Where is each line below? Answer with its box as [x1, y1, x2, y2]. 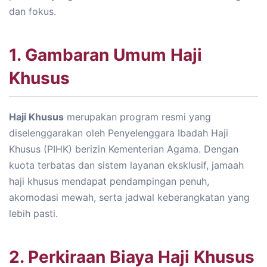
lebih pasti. [9, 207, 58, 220]
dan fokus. [9, 5, 56, 18]
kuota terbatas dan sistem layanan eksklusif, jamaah [9, 159, 244, 172]
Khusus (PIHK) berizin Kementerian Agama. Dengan [9, 143, 238, 156]
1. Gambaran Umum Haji [9, 45, 202, 66]
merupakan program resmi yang [64, 111, 211, 123]
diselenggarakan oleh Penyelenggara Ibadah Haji [9, 127, 228, 139]
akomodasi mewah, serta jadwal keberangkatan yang [9, 191, 250, 204]
